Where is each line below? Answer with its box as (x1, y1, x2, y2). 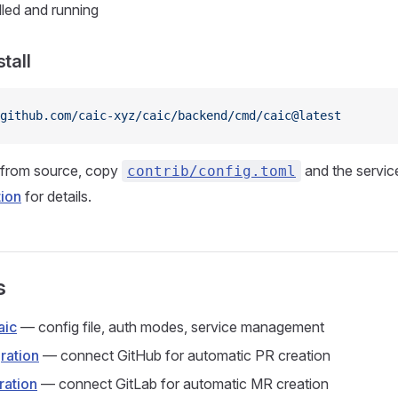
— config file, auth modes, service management (17, 318, 324, 336)
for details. (21, 187, 92, 205)
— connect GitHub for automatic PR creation (39, 346, 330, 364)
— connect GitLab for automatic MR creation (37, 375, 329, 393)
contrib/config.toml (127, 163, 296, 179)
